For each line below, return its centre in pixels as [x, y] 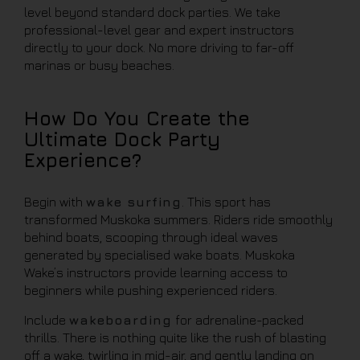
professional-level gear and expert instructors [159, 30]
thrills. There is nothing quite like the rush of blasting [175, 337]
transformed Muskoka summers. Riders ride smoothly [178, 219]
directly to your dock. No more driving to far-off [159, 47]
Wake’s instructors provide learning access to [156, 272]
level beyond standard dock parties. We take [152, 12]
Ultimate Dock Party [122, 139]
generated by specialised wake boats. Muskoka [160, 255]
